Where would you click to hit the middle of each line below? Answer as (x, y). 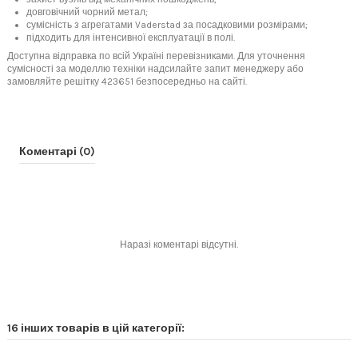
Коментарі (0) (57, 151)
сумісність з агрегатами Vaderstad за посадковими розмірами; (167, 24)
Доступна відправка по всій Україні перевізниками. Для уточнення (156, 56)
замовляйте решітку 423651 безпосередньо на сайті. (127, 81)
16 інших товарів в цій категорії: (96, 327)
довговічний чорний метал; (87, 12)
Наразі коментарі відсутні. (179, 244)
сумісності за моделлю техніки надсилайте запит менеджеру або (155, 68)
